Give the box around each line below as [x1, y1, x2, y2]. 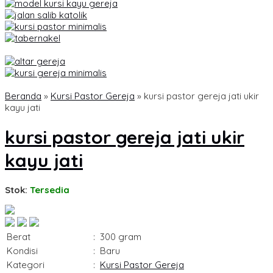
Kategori [7, 259, 44, 271]
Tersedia [30, 184, 69, 196]
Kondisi [7, 245, 38, 257]
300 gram [100, 231, 141, 243]
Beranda [5, 90, 41, 102]
